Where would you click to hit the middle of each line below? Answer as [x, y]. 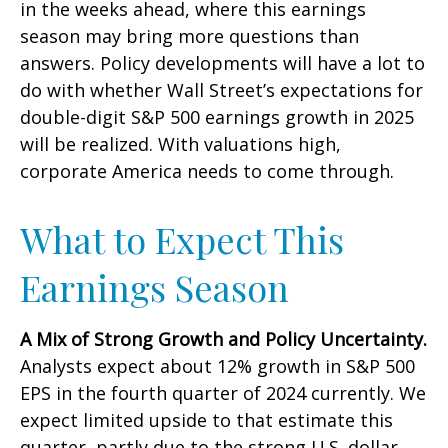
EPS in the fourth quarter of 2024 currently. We [223, 393]
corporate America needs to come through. [207, 171]
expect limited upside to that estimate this [206, 420]
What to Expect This [182, 239]
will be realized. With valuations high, [180, 144]
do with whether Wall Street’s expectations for [221, 90]
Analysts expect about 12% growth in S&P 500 [217, 366]
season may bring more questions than [189, 36]
